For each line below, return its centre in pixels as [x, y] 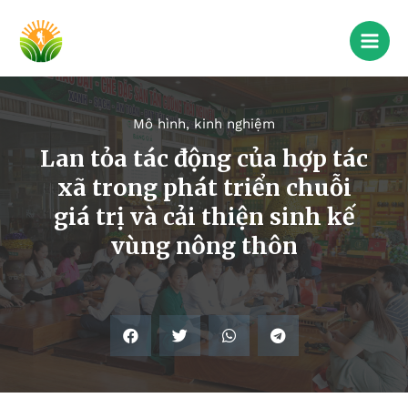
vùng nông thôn [204, 246]
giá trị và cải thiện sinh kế [204, 217]
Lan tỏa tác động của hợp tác [204, 159]
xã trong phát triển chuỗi [204, 188]
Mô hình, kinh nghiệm [204, 124]
